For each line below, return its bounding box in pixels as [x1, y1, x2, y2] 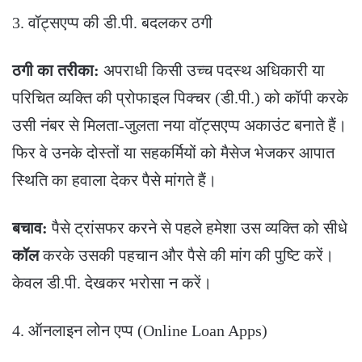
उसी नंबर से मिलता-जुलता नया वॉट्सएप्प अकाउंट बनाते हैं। [12, 116, 347, 135]
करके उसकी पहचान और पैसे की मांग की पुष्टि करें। [39, 246, 334, 265]
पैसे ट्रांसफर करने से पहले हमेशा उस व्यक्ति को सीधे [48, 219, 347, 238]
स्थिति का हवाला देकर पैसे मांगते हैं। [12, 171, 217, 190]
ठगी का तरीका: [12, 61, 99, 80]
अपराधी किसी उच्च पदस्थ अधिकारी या [99, 61, 325, 80]
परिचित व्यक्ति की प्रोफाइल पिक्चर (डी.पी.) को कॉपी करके [12, 89, 348, 107]
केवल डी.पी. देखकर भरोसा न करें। [12, 274, 212, 293]
